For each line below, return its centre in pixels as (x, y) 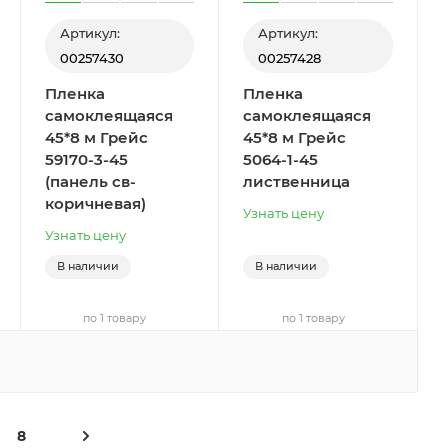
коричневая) (95, 204)
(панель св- (90, 182)
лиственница (297, 182)
